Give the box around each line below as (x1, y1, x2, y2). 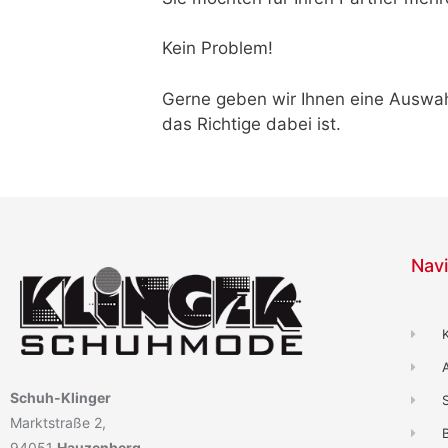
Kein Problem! (162, 38, 273, 59)
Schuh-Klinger (10, 388, 111, 406)
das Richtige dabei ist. (162, 113, 341, 134)
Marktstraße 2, (10, 413, 106, 431)
